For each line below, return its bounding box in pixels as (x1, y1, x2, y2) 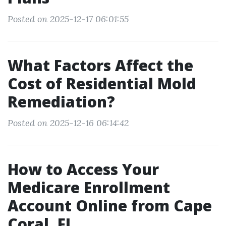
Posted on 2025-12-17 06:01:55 (8, 13, 129, 25)
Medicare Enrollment (8, 177, 170, 198)
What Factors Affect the (8, 55, 193, 76)
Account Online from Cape (8, 195, 212, 216)
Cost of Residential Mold (8, 73, 196, 94)
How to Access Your (8, 159, 159, 180)
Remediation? (8, 91, 115, 112)
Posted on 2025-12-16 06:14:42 (8, 117, 129, 129)
